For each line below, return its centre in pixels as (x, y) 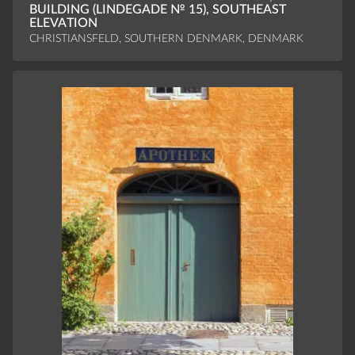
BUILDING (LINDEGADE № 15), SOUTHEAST (157, 10)
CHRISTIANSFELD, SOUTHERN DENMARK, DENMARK (166, 38)
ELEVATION (63, 23)
